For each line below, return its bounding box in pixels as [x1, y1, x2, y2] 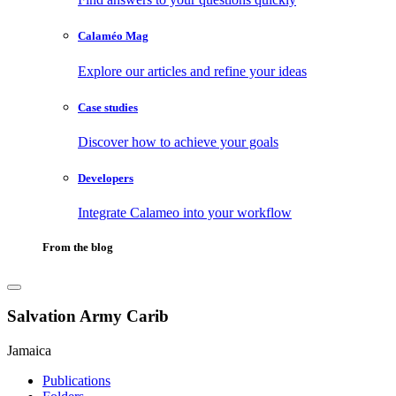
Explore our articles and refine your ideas [78, 63, 307, 79]
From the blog [42, 240, 113, 255]
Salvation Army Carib [7, 307, 169, 326]
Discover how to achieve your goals [78, 133, 278, 149]
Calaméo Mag [78, 29, 148, 43]
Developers [78, 171, 133, 186]
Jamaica [7, 342, 51, 358]
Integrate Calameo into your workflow [78, 205, 292, 221]
